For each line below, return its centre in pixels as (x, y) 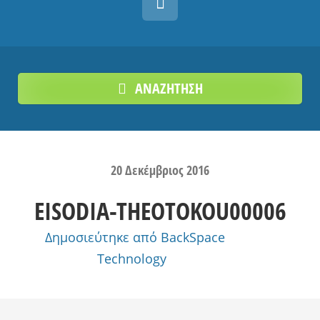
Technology (131, 259)
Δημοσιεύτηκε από (103, 237)
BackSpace (193, 237)
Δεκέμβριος (156, 170)
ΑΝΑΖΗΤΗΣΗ (169, 88)
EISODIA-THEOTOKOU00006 (160, 211)
